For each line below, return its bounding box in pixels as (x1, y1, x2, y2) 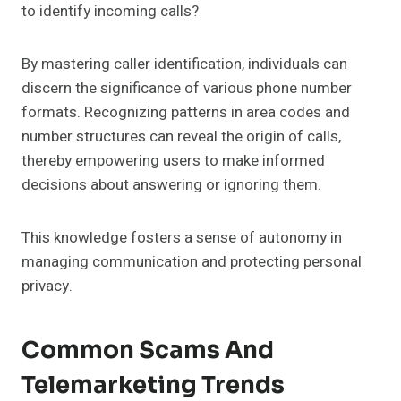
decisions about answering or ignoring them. (21, 174, 321, 197)
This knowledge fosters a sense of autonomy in (21, 226, 342, 250)
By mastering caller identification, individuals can (21, 53, 347, 76)
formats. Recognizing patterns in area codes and (21, 101, 350, 124)
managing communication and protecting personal (21, 251, 362, 274)
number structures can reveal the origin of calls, (21, 125, 341, 149)
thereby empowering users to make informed (21, 149, 325, 173)
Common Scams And (21, 336, 274, 366)
